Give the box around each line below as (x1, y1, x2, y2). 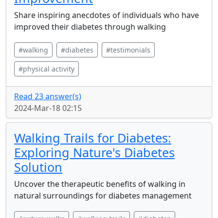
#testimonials (106, 45, 150, 54)
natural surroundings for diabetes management (14, 190, 192, 201)
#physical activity (18, 64, 74, 73)
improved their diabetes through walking (14, 21, 166, 32)
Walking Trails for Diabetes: (14, 129, 171, 146)
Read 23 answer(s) (14, 91, 81, 102)
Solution (14, 159, 62, 175)
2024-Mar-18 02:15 (14, 103, 82, 113)
